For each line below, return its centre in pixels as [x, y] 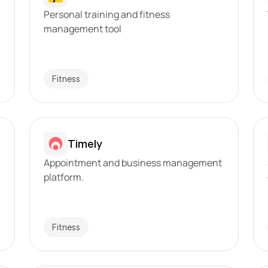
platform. [63, 177]
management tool [82, 29]
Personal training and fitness [106, 14]
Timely [85, 143]
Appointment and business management [133, 163]
